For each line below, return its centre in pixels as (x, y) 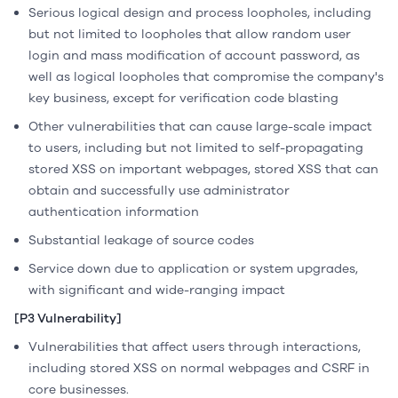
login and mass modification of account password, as (194, 56)
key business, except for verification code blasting (183, 98)
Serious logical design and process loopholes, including (200, 13)
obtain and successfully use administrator (159, 191)
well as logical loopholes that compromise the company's (206, 77)
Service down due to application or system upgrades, (193, 269)
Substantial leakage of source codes (141, 240)
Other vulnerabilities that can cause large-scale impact (200, 127)
